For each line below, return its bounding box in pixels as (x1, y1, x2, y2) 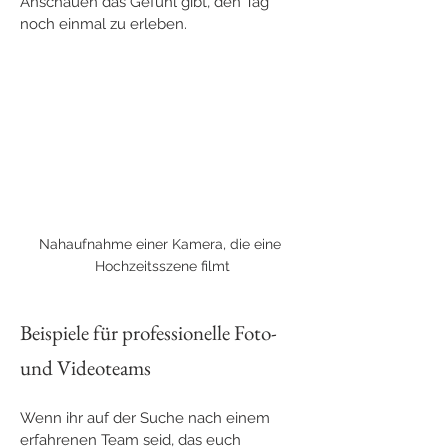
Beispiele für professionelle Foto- (20, 318, 281, 346)
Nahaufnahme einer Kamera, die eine (39, 235, 285, 252)
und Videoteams (20, 353, 151, 381)
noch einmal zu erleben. (20, 14, 187, 33)
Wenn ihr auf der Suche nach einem (20, 408, 274, 427)
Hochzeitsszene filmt (94, 257, 230, 274)
